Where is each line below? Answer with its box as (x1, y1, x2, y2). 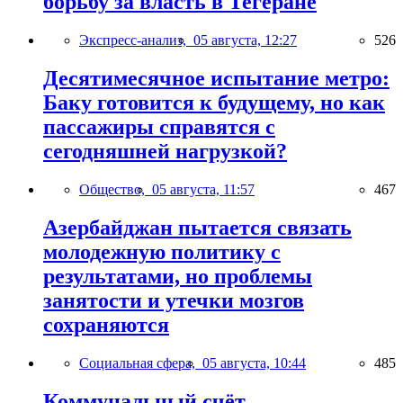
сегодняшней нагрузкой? (43, 139, 287, 163)
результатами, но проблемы (43, 264, 312, 288)
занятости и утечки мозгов (43, 288, 304, 312)
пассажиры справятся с (43, 114, 275, 139)
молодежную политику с (43, 239, 281, 264)
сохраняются (43, 312, 169, 336)
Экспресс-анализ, (79, 32, 193, 49)
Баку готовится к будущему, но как (43, 90, 385, 114)
